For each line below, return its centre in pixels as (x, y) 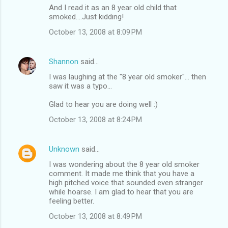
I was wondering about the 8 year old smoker (124, 164)
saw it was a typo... (80, 86)
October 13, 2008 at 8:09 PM (95, 32)
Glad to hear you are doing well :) (103, 104)
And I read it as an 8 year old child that (113, 7)
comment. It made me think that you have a (122, 173)
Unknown (64, 149)
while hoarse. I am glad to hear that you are (121, 192)
